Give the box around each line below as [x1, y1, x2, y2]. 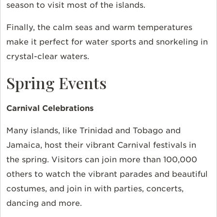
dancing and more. [6, 199, 82, 208]
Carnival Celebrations [6, 104, 93, 113]
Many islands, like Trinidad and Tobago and [6, 126, 181, 136]
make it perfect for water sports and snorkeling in [6, 37, 208, 47]
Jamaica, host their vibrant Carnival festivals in [6, 140, 196, 150]
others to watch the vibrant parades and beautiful [6, 170, 208, 179]
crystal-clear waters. [6, 52, 89, 62]
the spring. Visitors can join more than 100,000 [6, 155, 197, 165]
